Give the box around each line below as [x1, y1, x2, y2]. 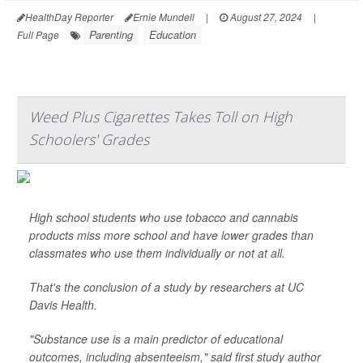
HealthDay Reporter [25, 10, 113, 23]
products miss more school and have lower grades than [29, 227, 314, 243]
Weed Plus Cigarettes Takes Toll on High [29, 107, 293, 126]
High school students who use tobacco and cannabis [29, 209, 298, 225]
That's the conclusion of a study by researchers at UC [29, 279, 304, 295]
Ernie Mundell [133, 10, 194, 23]
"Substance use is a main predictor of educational [29, 331, 283, 347]
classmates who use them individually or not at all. [29, 245, 285, 261]
